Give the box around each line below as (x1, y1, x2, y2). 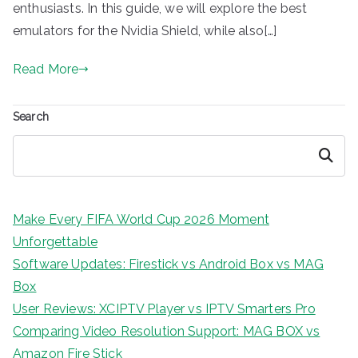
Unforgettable (13, 233, 98, 249)
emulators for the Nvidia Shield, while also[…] (13, 22, 277, 38)
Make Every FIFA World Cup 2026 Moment (13, 211, 269, 227)
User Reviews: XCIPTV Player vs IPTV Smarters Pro (13, 300, 316, 316)
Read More (13, 61, 79, 77)
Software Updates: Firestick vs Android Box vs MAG (13, 256, 324, 272)
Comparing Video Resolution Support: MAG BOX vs (13, 323, 320, 339)
